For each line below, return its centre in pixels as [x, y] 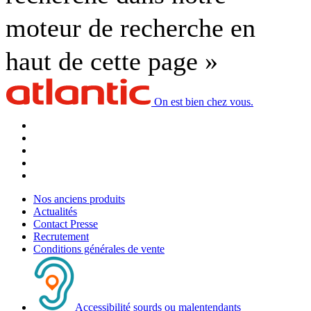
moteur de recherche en [131, 27]
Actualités [55, 211]
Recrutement [61, 236]
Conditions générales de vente [99, 249]
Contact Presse [66, 224]
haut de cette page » [112, 61]
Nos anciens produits [79, 199]
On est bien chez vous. [204, 101]
